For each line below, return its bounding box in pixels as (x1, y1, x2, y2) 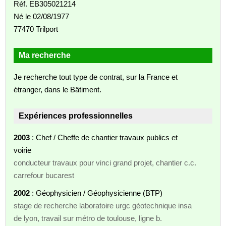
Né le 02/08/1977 (14, 12, 70, 21)
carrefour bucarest (14, 171, 75, 180)
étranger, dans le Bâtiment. (14, 85, 102, 94)
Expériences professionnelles (19, 111, 133, 120)
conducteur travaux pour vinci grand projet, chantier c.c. (14, 158, 197, 167)
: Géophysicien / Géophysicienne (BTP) (30, 188, 163, 197)
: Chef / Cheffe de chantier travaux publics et (30, 133, 178, 142)
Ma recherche (19, 50, 71, 60)
